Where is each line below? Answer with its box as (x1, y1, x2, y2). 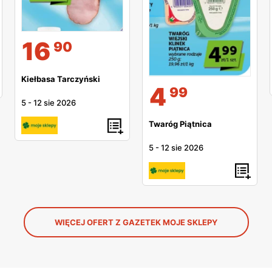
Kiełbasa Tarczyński (21, 73, 100, 84)
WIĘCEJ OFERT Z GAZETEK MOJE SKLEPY (55, 217, 217, 228)
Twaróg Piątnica (149, 118, 212, 129)
